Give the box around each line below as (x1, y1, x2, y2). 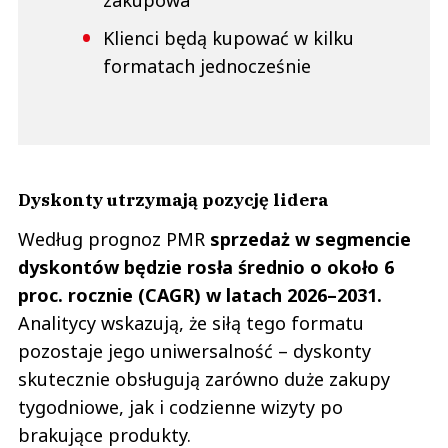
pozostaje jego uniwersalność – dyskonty (18, 339, 371, 364)
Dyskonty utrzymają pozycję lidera (18, 188, 329, 212)
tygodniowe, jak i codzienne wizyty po (18, 395, 343, 420)
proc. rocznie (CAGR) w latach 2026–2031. (18, 283, 382, 308)
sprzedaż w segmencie (210, 227, 411, 252)
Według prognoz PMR (18, 227, 210, 252)
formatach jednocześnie (103, 54, 311, 79)
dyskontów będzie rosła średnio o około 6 (18, 255, 394, 280)
